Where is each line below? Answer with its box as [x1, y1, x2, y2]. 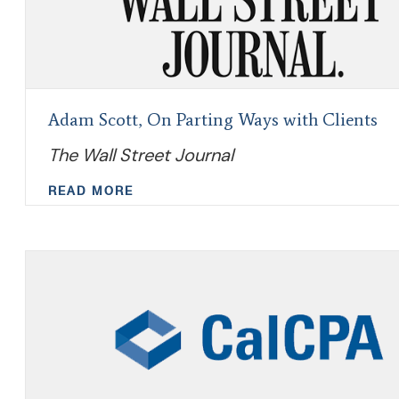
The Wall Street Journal [48, 143, 233, 167]
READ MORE [48, 184, 134, 198]
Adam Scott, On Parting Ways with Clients [48, 109, 378, 130]
